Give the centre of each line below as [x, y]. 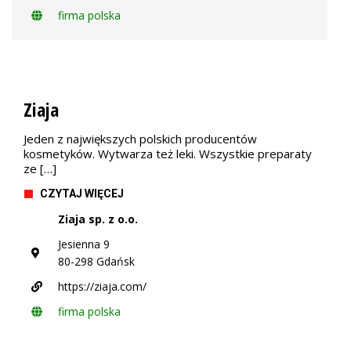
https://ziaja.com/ [102, 286]
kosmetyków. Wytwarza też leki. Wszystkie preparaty [168, 154]
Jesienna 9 [84, 244]
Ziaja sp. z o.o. [98, 219]
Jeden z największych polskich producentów [140, 139]
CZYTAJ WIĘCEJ [82, 194]
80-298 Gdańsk [96, 261]
